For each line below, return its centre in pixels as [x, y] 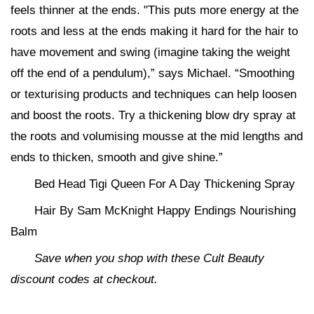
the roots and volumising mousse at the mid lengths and [157, 136]
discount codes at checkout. [84, 279]
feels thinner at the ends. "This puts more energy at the [155, 10]
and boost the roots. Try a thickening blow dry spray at [153, 115]
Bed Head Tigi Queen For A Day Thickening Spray [165, 184]
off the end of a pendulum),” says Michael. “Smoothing [152, 73]
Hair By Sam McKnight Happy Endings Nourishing [165, 211]
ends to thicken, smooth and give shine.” [117, 157]
